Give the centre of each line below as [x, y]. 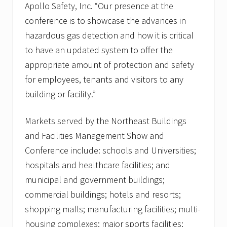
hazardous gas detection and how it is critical [109, 35]
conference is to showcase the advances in [105, 21]
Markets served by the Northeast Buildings [106, 121]
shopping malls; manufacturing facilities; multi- [112, 209]
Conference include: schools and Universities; [110, 150]
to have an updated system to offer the [99, 50]
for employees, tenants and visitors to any [104, 80]
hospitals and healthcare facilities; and [98, 165]
